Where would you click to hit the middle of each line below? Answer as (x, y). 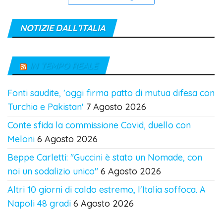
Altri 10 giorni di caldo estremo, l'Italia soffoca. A (107, 190)
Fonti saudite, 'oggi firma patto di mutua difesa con (111, 93)
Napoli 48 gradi (39, 204)
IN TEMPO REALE (63, 66)
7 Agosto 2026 (116, 107)
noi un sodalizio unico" (53, 171)
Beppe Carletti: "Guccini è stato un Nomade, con (105, 158)
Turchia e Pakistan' (46, 107)
